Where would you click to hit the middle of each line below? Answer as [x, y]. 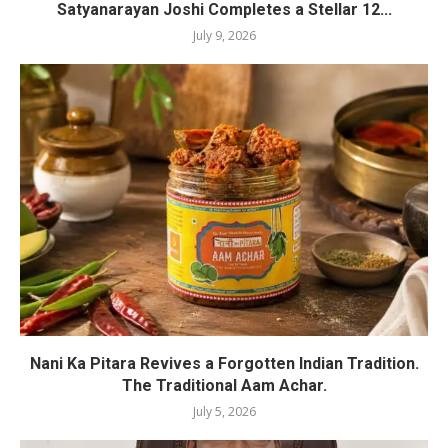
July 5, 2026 [224, 411]
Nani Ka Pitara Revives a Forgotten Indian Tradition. [224, 363]
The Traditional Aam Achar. [224, 385]
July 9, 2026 [224, 35]
